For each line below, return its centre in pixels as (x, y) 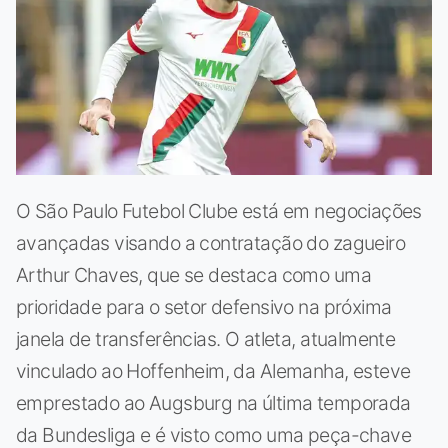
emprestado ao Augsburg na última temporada (213, 403)
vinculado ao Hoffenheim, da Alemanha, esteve (213, 371)
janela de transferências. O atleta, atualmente (206, 339)
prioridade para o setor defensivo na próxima (204, 307)
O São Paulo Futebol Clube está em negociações (219, 211)
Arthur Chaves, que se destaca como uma (193, 275)
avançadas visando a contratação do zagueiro (211, 243)
